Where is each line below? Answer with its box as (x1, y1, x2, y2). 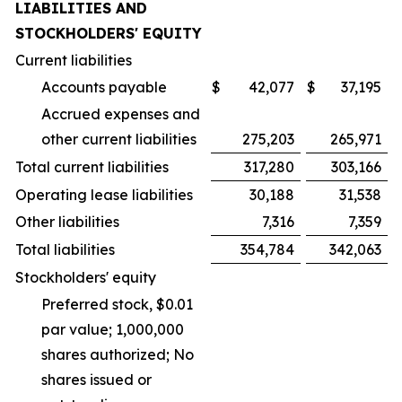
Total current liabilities (15, 158, 169, 176)
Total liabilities (15, 240, 115, 258)
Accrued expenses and (41, 105, 200, 123)
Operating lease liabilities (15, 186, 193, 204)
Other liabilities (15, 213, 119, 231)
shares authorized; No (41, 345, 194, 363)
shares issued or (41, 371, 152, 389)
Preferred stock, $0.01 (41, 295, 193, 313)
